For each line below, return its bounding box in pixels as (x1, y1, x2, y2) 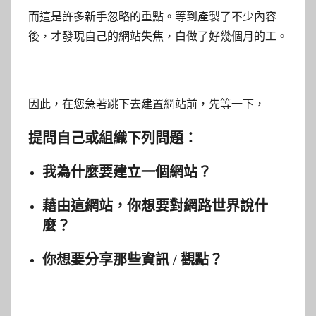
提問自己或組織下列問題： (28, 130, 197, 147)
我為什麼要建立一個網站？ (42, 164, 212, 181)
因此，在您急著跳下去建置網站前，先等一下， (28, 98, 265, 111)
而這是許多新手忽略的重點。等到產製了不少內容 (28, 11, 276, 23)
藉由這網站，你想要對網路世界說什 (42, 198, 268, 214)
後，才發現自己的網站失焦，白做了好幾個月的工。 (28, 30, 288, 43)
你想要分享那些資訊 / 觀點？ (42, 252, 223, 268)
